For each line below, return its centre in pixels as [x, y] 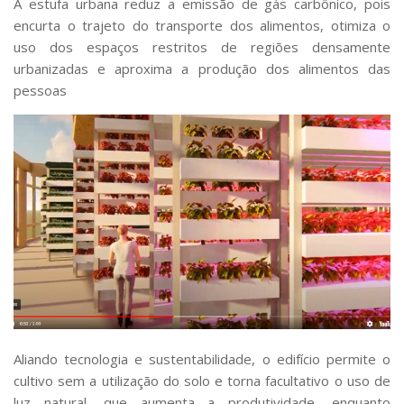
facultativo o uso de [328, 381]
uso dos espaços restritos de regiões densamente [202, 47]
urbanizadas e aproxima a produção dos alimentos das [202, 69]
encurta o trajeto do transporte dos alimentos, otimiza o [202, 26]
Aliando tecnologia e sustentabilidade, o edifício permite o [202, 359]
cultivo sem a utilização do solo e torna [140, 381]
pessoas [40, 91]
